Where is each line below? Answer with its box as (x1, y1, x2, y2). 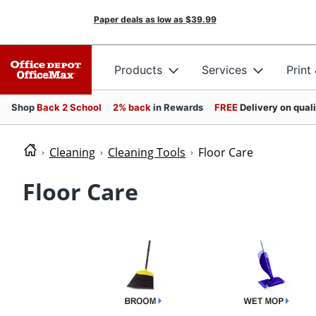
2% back (113, 102, 153, 113)
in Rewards (153, 102, 203, 113)
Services (202, 62, 247, 77)
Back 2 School (37, 102, 102, 113)
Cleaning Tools (108, 145, 186, 160)
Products (114, 62, 162, 77)
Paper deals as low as (93, 14, 183, 25)
